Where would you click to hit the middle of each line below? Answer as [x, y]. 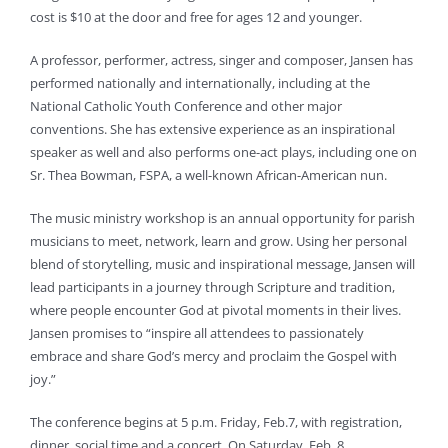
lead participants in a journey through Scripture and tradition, [212, 287]
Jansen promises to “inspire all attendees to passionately [197, 333]
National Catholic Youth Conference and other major [186, 106]
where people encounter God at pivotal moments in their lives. [215, 310]
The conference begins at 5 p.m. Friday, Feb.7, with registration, [216, 422]
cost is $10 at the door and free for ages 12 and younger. [196, 17]
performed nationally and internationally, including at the [200, 83]
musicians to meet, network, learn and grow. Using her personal [218, 241]
